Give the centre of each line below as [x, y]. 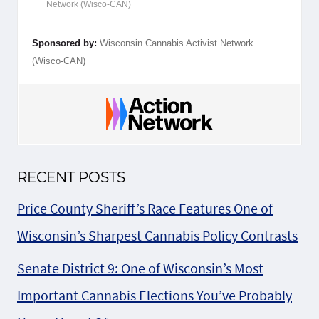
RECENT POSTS [71, 178]
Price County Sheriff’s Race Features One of [145, 209]
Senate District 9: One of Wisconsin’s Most [140, 268]
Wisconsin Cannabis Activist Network [177, 43]
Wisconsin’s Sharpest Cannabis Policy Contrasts [157, 236]
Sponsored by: [64, 43]
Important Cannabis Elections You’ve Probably [155, 296]
